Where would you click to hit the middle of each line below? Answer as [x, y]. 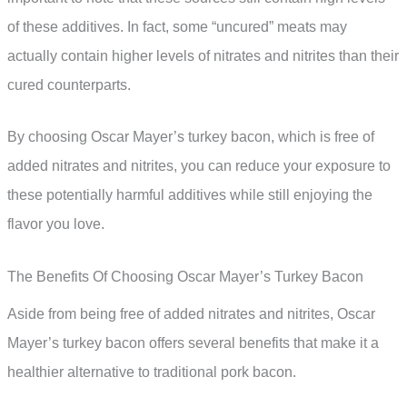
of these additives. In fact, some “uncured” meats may [177, 26]
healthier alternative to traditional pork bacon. [152, 372]
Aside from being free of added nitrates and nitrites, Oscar [191, 313]
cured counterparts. [69, 84]
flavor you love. [56, 224]
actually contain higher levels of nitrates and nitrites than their [203, 55]
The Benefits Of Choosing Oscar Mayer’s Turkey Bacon [185, 276]
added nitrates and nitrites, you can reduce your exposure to [199, 166]
